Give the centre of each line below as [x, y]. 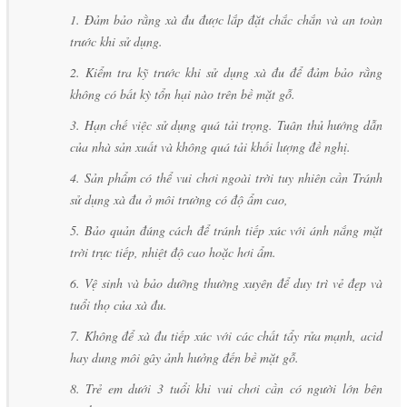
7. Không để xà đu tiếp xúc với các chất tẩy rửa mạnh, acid [226, 335]
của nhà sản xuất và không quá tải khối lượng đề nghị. [210, 146]
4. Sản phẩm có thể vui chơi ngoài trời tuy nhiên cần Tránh [226, 177]
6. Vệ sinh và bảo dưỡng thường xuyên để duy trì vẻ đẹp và [226, 283]
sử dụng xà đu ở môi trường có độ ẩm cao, [181, 199]
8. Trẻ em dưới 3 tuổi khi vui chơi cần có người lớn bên [226, 388]
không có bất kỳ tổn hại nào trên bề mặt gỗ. [183, 94]
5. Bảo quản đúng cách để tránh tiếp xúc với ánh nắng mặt [226, 230]
